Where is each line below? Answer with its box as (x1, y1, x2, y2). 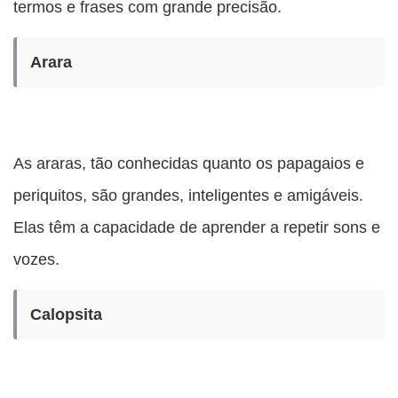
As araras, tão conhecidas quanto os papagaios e (13, 154, 364, 173)
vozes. (13, 250, 60, 269)
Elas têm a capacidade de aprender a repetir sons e (13, 218, 380, 237)
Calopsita (30, 305, 102, 324)
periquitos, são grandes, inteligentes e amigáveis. (13, 186, 363, 205)
